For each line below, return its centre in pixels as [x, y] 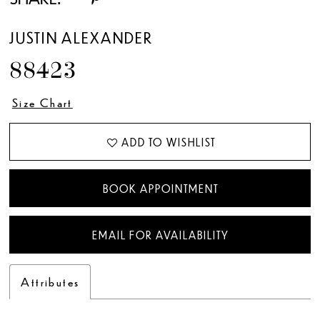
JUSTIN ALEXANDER [81, 37]
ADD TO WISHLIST [169, 142]
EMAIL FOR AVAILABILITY [161, 235]
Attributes [50, 281]
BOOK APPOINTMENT [161, 188]
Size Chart [42, 102]
